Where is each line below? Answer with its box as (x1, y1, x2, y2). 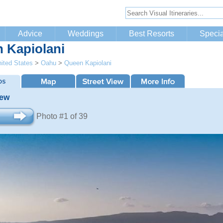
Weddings (68, 29, 104, 38)
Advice (18, 29, 42, 38)
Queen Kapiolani (64, 59, 111, 67)
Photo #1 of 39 (36, 112, 88, 120)
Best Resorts (129, 29, 174, 38)
